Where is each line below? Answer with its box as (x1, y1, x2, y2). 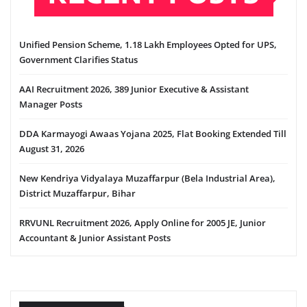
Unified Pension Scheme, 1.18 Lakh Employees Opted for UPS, (19, 38, 277, 51)
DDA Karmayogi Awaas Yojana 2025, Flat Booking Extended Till (19, 127, 286, 140)
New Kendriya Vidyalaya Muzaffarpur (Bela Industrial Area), (19, 172, 275, 185)
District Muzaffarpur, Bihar (19, 187, 136, 200)
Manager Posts (19, 98, 82, 111)
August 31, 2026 (19, 143, 84, 156)
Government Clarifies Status (19, 53, 138, 66)
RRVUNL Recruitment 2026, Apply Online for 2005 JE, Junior (19, 217, 266, 230)
